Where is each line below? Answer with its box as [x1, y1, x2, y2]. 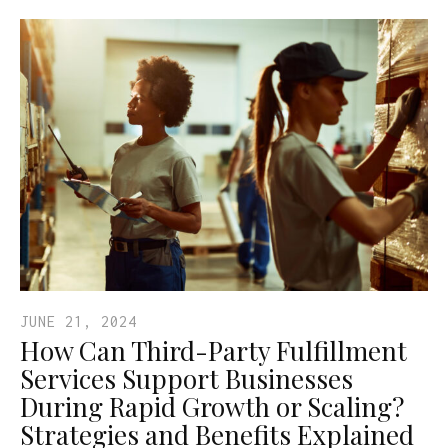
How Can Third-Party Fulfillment [20, 333, 407, 369]
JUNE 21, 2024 [20, 313, 137, 331]
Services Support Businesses [20, 361, 353, 397]
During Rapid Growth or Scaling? [20, 389, 404, 425]
